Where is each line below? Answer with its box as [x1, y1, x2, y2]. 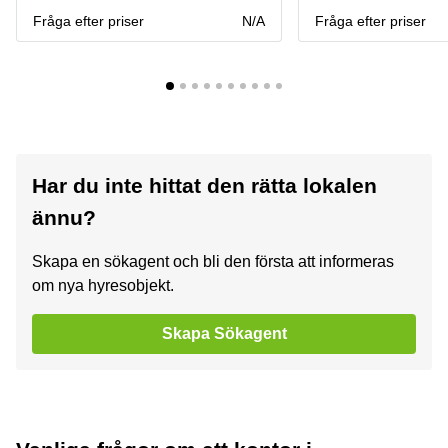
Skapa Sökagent [161, 325, 287, 342]
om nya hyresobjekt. [32, 277, 174, 294]
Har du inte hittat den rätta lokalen [32, 174, 377, 197]
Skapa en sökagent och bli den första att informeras [32, 253, 394, 270]
